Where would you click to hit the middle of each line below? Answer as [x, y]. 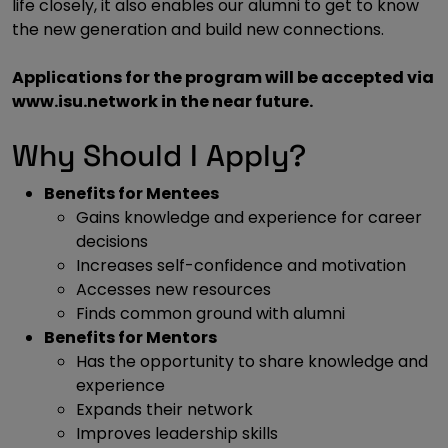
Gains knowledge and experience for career [249, 217]
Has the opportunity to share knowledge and [252, 361]
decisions [112, 241]
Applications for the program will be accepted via [223, 77]
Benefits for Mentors [130, 337]
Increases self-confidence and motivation [241, 265]
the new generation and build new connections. [198, 29]
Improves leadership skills [177, 433]
